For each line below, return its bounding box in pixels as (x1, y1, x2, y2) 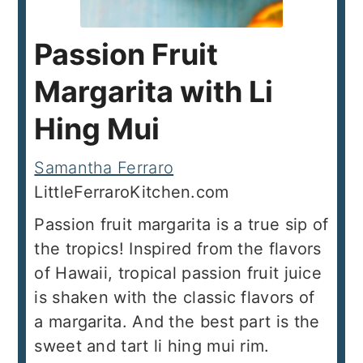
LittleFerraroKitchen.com (43, 182, 229, 202)
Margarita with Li (34, 74, 274, 109)
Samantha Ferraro (34, 158, 174, 177)
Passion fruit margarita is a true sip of (34, 215, 329, 234)
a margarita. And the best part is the (34, 312, 320, 331)
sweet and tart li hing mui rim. (34, 336, 270, 356)
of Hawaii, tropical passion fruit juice (34, 263, 322, 283)
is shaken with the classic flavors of (34, 288, 315, 307)
